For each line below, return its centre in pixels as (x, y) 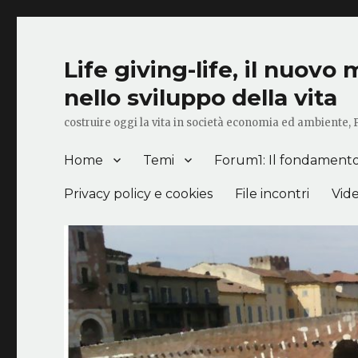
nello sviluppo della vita (201, 97)
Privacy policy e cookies (139, 193)
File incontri (272, 193)
